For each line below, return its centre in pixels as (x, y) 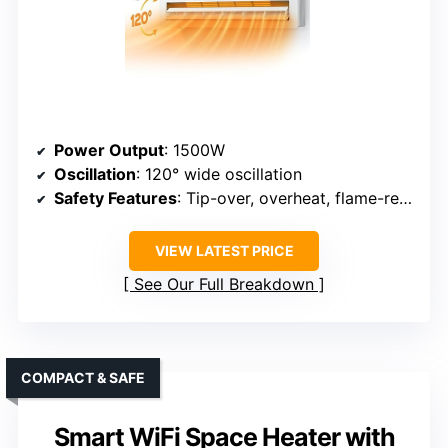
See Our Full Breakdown (224, 284)
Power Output (109, 150)
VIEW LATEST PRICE (224, 251)
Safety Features (115, 198)
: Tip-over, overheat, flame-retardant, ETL (288, 198)
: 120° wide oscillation (219, 174)
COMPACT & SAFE (83, 378)
